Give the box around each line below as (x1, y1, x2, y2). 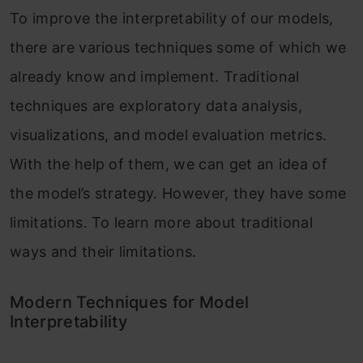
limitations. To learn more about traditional (10, 214, 314, 232)
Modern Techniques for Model (10, 293, 250, 313)
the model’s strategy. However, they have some (10, 185, 347, 203)
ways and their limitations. (10, 243, 197, 261)
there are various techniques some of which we (10, 39, 347, 57)
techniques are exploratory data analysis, (10, 97, 303, 115)
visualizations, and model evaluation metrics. (10, 126, 327, 144)
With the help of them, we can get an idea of (10, 156, 328, 173)
